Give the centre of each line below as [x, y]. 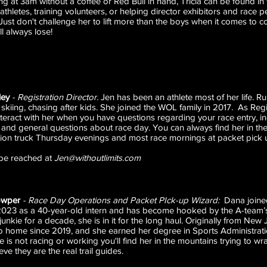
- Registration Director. [55, 97]
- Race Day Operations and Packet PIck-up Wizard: [123, 200]
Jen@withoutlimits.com [97, 158]
